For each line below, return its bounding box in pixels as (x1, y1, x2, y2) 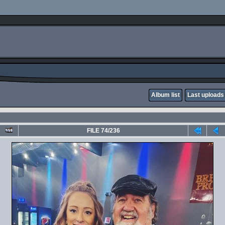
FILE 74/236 (86, 127, 120, 134)
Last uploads (187, 91, 224, 98)
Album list (151, 91, 180, 98)
